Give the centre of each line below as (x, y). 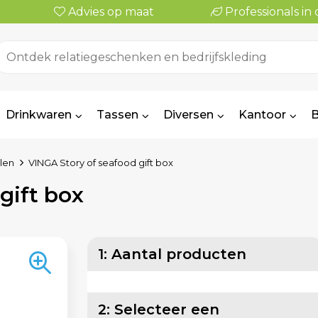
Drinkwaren (38, 115)
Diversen (188, 115)
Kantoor (262, 115)
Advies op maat (109, 12)
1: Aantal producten (172, 254)
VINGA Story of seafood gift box (100, 163)
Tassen (117, 115)
